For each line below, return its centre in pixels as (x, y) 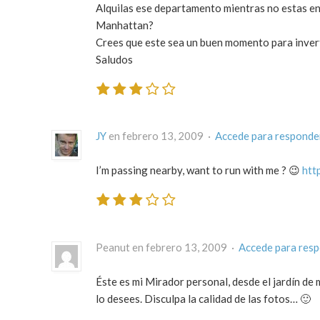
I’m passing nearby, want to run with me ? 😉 (199, 170)
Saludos (114, 59)
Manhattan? (125, 25)
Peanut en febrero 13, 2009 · (167, 247)
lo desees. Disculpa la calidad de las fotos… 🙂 (203, 298)
